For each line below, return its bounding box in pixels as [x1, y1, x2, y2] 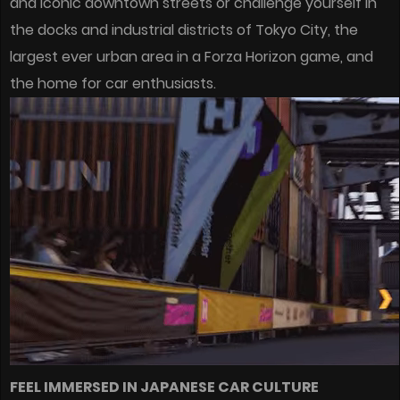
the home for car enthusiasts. [10, 73, 216, 94]
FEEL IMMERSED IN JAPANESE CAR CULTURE [10, 377, 319, 397]
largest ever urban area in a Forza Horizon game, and [10, 46, 373, 67]
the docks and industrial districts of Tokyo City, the [10, 20, 358, 40]
